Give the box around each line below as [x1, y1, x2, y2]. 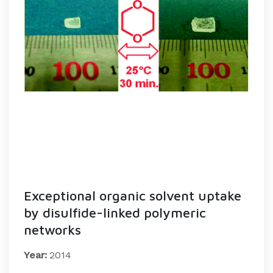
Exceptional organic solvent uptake [24, 188, 241, 204]
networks [24, 222, 81, 238]
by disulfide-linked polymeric [24, 205, 206, 221]
